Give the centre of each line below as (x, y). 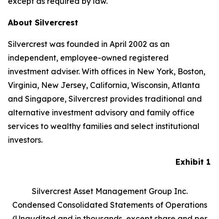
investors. (25, 140)
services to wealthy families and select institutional (104, 126)
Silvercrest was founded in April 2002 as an (89, 44)
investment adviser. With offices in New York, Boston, (107, 71)
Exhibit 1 (193, 162)
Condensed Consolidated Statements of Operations (109, 205)
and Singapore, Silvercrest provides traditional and (105, 99)
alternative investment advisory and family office (101, 112)
